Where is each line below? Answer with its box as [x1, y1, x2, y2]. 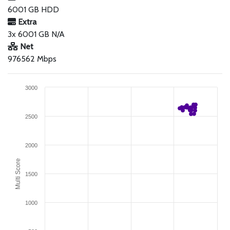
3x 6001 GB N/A [8, 29, 65, 39]
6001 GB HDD [8, 5, 59, 14]
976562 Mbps [8, 54, 56, 64]
